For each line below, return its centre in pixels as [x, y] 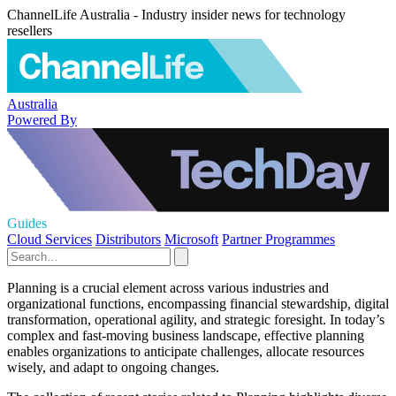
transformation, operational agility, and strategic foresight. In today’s [196, 320]
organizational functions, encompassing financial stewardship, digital [198, 304]
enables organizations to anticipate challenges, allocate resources [186, 351]
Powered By [42, 119]
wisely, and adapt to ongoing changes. [113, 367]
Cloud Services [49, 239]
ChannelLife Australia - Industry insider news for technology [176, 15]
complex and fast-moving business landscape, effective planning [186, 335]
